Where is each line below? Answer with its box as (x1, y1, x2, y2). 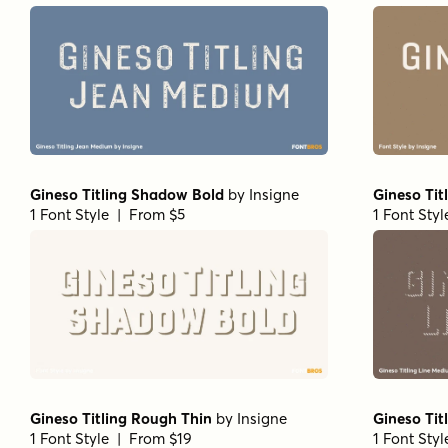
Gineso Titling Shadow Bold (30, 184, 224, 204)
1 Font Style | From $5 (30, 204, 185, 224)
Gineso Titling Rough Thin (30, 409, 212, 429)
